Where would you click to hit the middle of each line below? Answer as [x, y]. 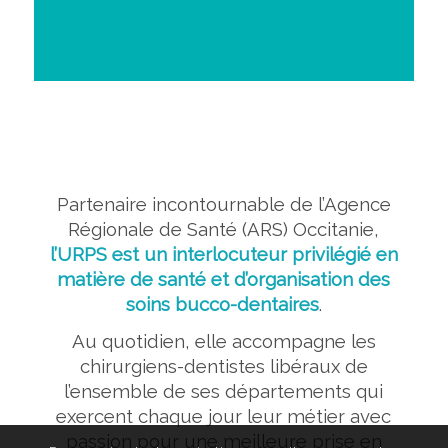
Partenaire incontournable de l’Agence [223, 203]
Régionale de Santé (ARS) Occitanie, [224, 228]
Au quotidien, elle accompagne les [223, 340]
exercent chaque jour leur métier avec [224, 415]
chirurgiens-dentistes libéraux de [223, 365]
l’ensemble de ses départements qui [224, 390]
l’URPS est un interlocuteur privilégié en [223, 253]
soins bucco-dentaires [222, 303]
